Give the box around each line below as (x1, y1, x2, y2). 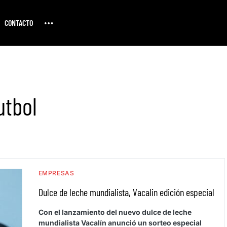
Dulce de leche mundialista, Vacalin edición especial (38, 186, 214, 198)
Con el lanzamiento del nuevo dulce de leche (38, 208, 192, 216)
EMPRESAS (38, 169, 74, 177)
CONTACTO (4, 18, 33, 27)
